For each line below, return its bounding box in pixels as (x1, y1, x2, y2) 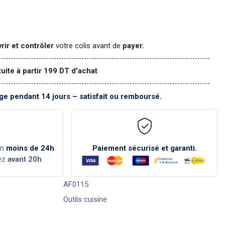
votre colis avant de (54, 41, 121, 50)
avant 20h (7, 154, 42, 164)
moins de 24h (6, 143, 55, 153)
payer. (121, 41, 145, 50)
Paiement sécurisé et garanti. (92, 143, 197, 153)
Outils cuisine (63, 194, 107, 204)
